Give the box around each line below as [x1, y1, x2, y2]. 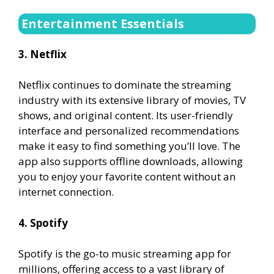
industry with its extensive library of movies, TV [18, 93, 246, 107]
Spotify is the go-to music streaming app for [18, 246, 231, 261]
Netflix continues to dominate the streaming [18, 78, 231, 92]
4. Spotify [18, 215, 68, 230]
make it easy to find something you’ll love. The [18, 139, 240, 153]
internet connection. [18, 185, 114, 199]
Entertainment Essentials [21, 15, 184, 32]
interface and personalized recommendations [18, 124, 239, 138]
